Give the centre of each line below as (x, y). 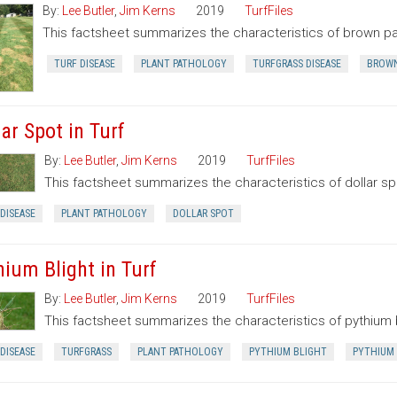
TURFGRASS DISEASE (297, 64)
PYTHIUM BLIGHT (288, 352)
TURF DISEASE (85, 64)
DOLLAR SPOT (203, 214)
